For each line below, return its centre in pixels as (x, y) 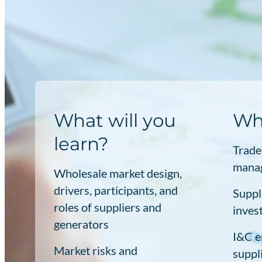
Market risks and (95, 250)
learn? (81, 144)
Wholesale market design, (118, 173)
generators (81, 224)
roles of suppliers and (107, 207)
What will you (115, 120)
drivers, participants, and (116, 190)
